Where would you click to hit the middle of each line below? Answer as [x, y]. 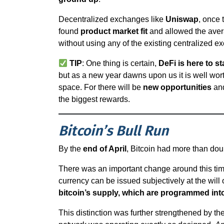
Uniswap [182, 19]
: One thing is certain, [119, 63]
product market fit [114, 31]
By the [71, 149]
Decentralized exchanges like [112, 19]
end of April [105, 149]
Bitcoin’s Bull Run [113, 131]
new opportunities [177, 87]
